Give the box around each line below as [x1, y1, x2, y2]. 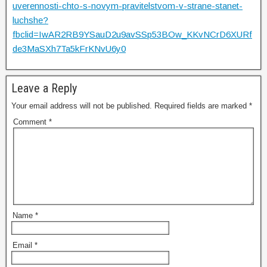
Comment [13, 117, 49, 126]
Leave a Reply [11, 81, 77, 95]
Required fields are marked [154, 101, 249, 110]
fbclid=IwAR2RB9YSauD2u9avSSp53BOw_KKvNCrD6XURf [13, 29, 252, 39]
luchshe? [13, 15, 48, 25]
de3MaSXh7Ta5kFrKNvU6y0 [13, 44, 126, 54]
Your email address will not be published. [11, 101, 152, 110]
